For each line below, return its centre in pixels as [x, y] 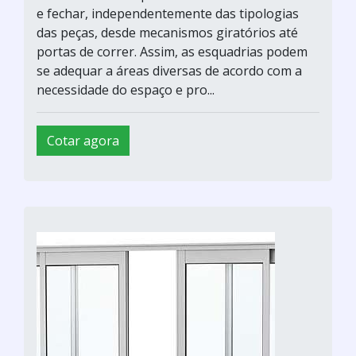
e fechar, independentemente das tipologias [168, 13]
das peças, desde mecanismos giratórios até [167, 32]
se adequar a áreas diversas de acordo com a [169, 70]
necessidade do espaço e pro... [126, 89]
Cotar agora [83, 140]
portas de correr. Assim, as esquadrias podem [172, 51]
